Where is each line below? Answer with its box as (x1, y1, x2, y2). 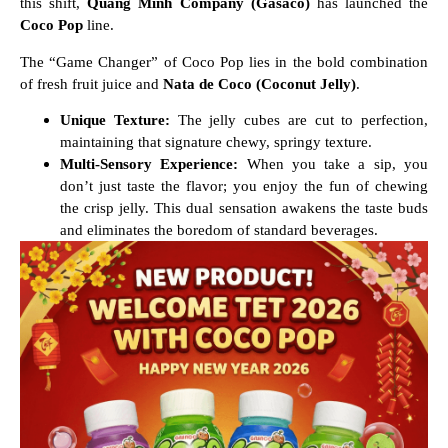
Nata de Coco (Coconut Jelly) (163, 75, 356, 92)
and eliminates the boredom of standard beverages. (60, 221, 378, 238)
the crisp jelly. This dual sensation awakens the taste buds (60, 199, 428, 216)
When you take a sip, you (238, 155, 429, 172)
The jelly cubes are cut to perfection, (169, 111, 428, 128)
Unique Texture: (60, 111, 170, 128)
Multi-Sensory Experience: (60, 155, 239, 172)
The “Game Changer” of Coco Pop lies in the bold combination (20, 53, 428, 70)
